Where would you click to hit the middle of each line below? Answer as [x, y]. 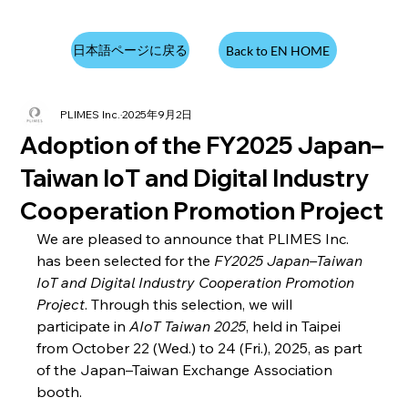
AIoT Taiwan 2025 [188, 326]
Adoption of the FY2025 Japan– [202, 145]
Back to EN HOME [277, 50]
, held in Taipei [296, 326]
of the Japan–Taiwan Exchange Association [187, 369]
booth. [60, 391]
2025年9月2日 [158, 114]
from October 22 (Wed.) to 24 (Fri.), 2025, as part [202, 347]
